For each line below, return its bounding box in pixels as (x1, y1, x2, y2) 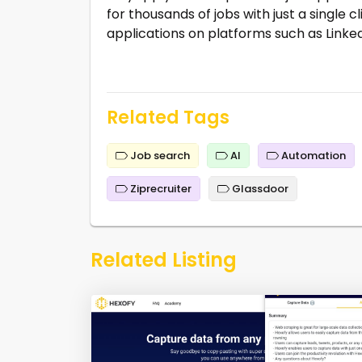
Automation (279, 147, 346, 163)
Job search (128, 147, 190, 163)
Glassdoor (229, 180, 288, 196)
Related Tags (107, 104, 229, 130)
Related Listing (90, 246, 237, 273)
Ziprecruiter (128, 180, 192, 196)
